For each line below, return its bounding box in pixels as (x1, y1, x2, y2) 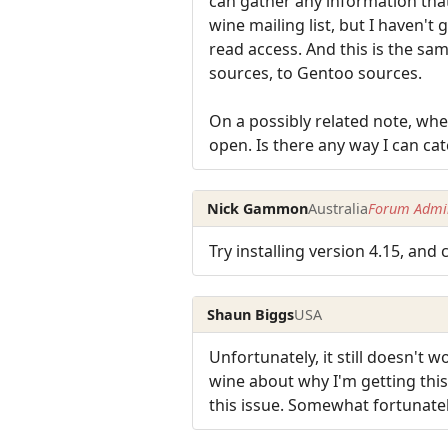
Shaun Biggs (207, 304, 295, 324)
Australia (308, 198, 369, 218)
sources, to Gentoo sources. (209, 62, 422, 85)
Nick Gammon (207, 198, 309, 218)
